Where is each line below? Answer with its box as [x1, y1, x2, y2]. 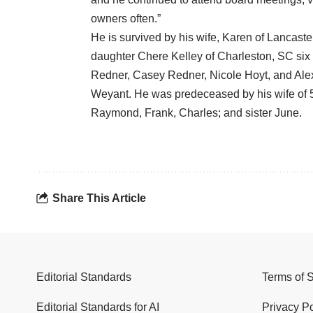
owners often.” [91, 13, 161, 25]
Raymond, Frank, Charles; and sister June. [91, 107, 302, 119]
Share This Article [52, 191, 146, 204]
